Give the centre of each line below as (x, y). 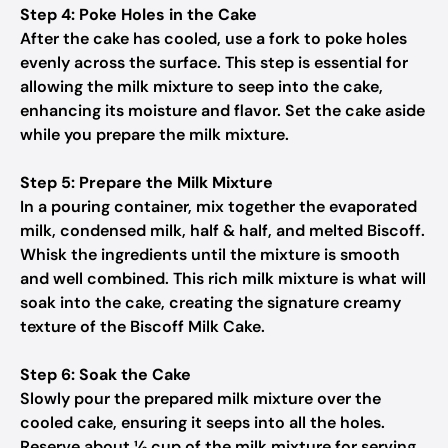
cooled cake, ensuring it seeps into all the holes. (202, 422)
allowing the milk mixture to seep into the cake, (201, 86)
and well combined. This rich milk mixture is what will (223, 278)
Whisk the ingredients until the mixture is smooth (210, 254)
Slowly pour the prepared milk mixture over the (200, 398)
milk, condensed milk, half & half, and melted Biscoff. (222, 230)
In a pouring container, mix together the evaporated (218, 206)
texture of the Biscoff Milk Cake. (142, 326)
